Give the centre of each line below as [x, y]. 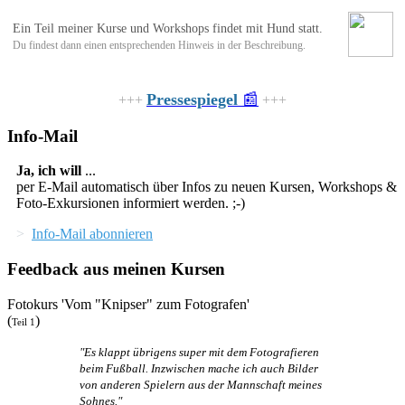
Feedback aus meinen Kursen [116, 269]
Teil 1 [24, 322]
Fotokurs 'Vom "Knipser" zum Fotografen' [128, 304]
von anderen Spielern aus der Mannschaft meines [201, 384]
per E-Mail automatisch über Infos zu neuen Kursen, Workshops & [207, 187]
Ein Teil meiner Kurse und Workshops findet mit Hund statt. [167, 29]
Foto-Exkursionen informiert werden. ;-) [132, 203]
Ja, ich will [49, 171]
